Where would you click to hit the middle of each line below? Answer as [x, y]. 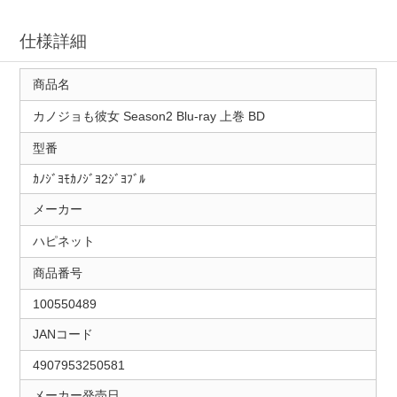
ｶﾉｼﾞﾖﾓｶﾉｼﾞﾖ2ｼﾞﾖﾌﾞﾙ [89, 179]
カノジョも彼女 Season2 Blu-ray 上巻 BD [148, 116]
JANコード [62, 334]
